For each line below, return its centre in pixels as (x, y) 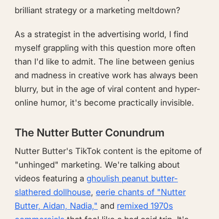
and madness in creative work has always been (106, 75)
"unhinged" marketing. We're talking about (97, 165)
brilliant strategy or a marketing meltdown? (98, 10)
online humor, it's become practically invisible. (104, 103)
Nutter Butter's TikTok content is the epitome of (108, 151)
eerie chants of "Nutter (141, 192)
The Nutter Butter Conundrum (90, 132)
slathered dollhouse (53, 192)
